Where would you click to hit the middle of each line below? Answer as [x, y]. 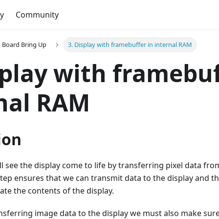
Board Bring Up [24, 45]
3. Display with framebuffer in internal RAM [130, 45]
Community [37, 15]
